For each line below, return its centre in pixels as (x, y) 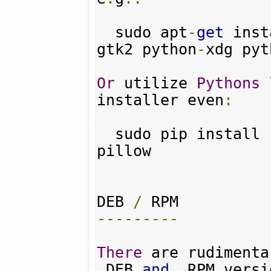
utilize (156, 83)
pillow (124, 151)
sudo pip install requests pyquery (106, 134)
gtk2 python (147, 49)
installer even (161, 100)
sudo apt (152, 32)
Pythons (229, 83)
